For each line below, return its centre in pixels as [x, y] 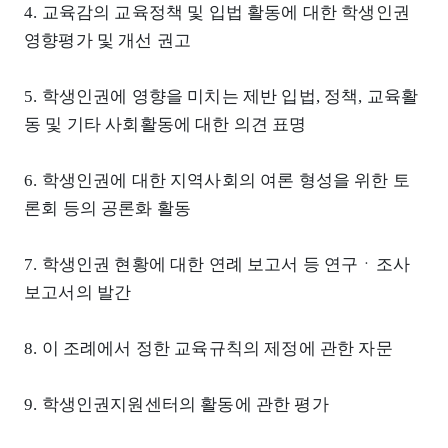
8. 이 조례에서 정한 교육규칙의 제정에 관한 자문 [208, 348]
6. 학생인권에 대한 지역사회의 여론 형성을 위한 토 [217, 180]
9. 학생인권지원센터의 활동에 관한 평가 [176, 404]
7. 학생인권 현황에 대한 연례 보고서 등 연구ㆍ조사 [217, 264]
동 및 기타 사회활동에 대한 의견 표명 [165, 124]
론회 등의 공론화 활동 [108, 208]
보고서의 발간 [78, 292]
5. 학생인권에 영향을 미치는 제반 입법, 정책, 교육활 [221, 96]
